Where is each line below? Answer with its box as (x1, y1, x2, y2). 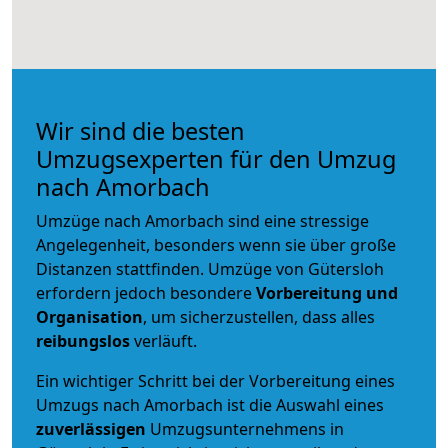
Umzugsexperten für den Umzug (36, 142, 396, 175)
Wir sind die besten (36, 114, 245, 147)
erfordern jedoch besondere (36, 281, 256, 304)
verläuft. (130, 329, 197, 352)
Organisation (36, 305, 143, 328)
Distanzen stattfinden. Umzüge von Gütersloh (36, 257, 384, 280)
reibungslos (36, 329, 130, 352)
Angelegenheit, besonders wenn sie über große (36, 233, 396, 256)
